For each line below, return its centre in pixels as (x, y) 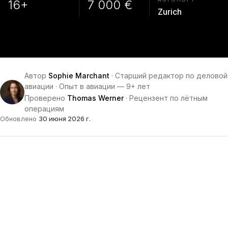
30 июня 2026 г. (65, 119)
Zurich (170, 12)
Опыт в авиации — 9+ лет (105, 86)
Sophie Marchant (79, 76)
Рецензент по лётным (168, 98)
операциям (44, 109)
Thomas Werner (95, 98)
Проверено (45, 98)
